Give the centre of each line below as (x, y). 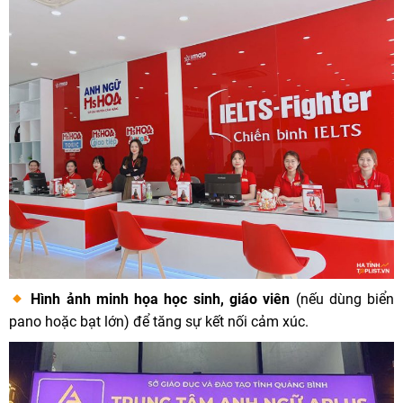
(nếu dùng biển (342, 299)
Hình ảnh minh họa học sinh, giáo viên (161, 299)
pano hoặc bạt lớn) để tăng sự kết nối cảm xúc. (159, 321)
